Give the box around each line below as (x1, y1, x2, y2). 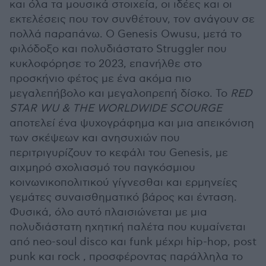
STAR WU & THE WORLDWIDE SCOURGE (9, 102, 222, 115)
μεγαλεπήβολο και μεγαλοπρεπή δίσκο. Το (9, 87, 230, 100)
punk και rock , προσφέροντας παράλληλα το (9, 251, 243, 264)
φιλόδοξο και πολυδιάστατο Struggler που (9, 43, 227, 56)
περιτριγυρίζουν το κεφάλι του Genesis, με (9, 147, 228, 160)
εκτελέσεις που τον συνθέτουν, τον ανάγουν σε (9, 13, 255, 26)
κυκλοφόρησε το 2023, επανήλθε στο (9, 58, 202, 71)
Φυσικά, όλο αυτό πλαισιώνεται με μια (9, 206, 207, 219)
